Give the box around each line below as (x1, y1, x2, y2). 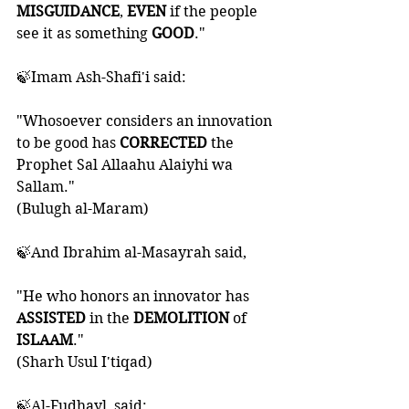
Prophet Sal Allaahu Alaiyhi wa (16, 156, 236, 173)
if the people (170, 3, 261, 20)
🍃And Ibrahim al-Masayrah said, (16, 244, 250, 261)
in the (89, 309, 133, 327)
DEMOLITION (133, 309, 233, 327)
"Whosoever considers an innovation (16, 112, 276, 130)
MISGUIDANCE (16, 3, 120, 20)
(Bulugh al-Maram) (16, 200, 149, 217)
